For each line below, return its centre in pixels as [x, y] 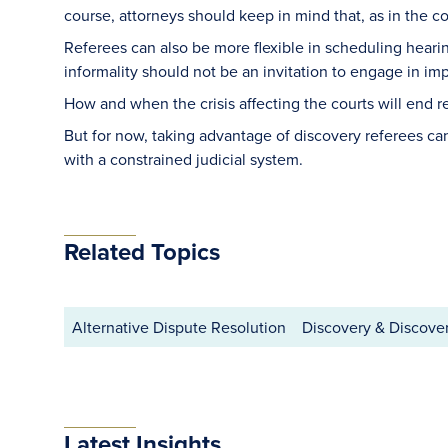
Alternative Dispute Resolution [179, 327]
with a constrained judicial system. [183, 159]
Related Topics [142, 251]
